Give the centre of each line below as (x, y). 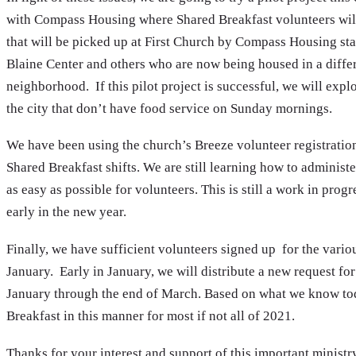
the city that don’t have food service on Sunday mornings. (171, 108)
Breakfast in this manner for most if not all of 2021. (152, 316)
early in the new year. (70, 212)
